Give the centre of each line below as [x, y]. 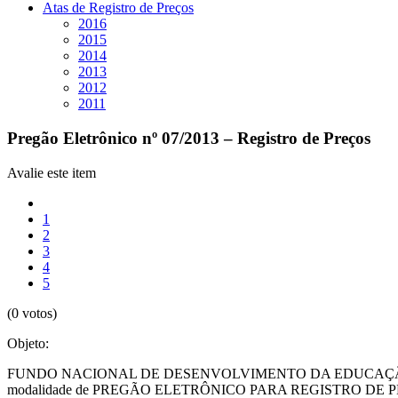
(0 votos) [32, 313]
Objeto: [28, 343]
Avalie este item [52, 172]
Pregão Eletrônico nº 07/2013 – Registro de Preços [189, 139]
